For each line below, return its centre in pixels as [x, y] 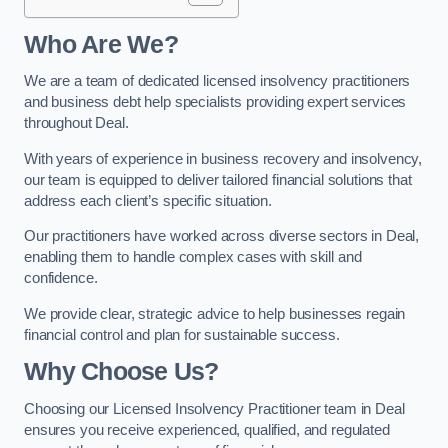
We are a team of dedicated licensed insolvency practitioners [217, 81]
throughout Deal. [76, 123]
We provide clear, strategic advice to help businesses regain [215, 313]
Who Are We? [101, 44]
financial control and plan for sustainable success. [182, 334]
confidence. [61, 278]
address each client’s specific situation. [148, 200]
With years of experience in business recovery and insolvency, [223, 158]
